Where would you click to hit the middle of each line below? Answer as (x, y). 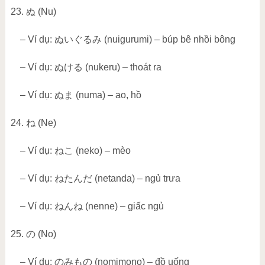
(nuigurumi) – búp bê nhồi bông (168, 40)
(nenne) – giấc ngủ (123, 206)
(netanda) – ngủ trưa (136, 179)
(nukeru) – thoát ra (122, 67)
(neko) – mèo (102, 151)
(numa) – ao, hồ (107, 95)
